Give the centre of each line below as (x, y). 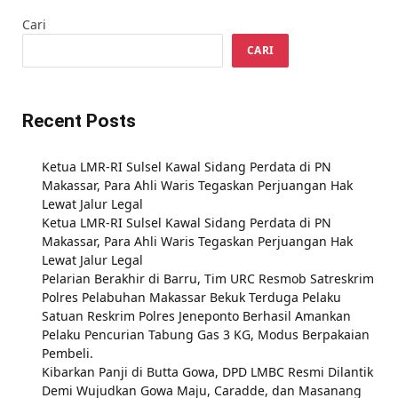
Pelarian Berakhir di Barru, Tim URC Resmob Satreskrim (208, 278)
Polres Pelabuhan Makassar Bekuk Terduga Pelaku (191, 297)
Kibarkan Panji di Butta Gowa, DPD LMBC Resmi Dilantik (207, 371)
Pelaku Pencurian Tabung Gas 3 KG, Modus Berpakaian (206, 334)
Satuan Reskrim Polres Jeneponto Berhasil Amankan (196, 315)
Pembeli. (68, 353)
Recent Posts (79, 120)
